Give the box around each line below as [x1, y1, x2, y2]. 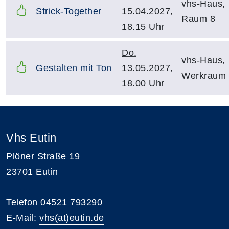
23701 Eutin [6, 166, 58, 177]
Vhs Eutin [6, 131, 57, 144]
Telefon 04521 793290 [6, 197, 102, 208]
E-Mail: [6, 212, 39, 223]
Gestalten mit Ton [36, 62, 112, 73]
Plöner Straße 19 [6, 151, 80, 162]
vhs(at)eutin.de [39, 212, 104, 223]
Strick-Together [36, 6, 102, 16]
